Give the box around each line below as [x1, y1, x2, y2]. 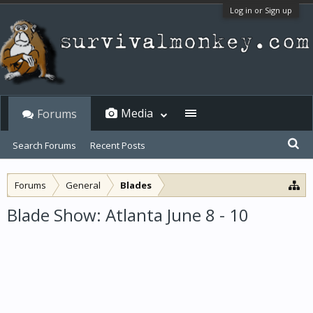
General [66, 179, 101, 191]
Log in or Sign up [230, 5, 292, 15]
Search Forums [13, 139, 76, 152]
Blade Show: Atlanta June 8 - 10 [7, 203, 249, 226]
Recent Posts [90, 139, 145, 152]
